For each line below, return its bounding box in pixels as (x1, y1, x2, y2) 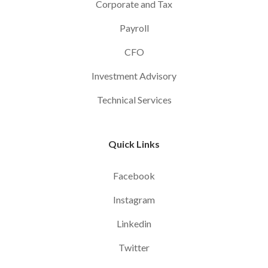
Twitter (118, 242, 150, 254)
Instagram (113, 194, 155, 206)
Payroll (119, 22, 149, 33)
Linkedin (117, 218, 151, 230)
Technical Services (96, 93, 172, 105)
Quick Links (108, 138, 160, 150)
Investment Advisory (92, 69, 176, 81)
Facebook (113, 170, 155, 182)
